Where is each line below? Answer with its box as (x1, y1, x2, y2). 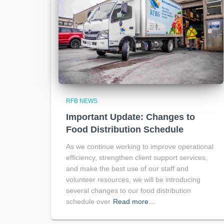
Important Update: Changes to (66, 112, 195, 122)
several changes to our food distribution (66, 186, 191, 194)
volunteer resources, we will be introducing (66, 175, 200, 183)
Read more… (113, 197, 155, 205)
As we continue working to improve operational (66, 142, 213, 150)
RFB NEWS (66, 97, 97, 104)
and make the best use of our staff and (66, 164, 188, 172)
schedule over (66, 197, 110, 205)
